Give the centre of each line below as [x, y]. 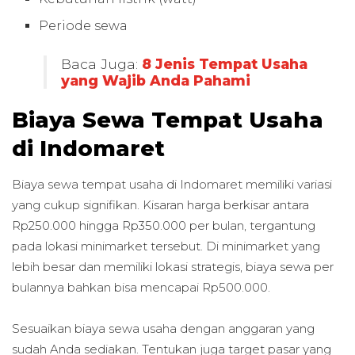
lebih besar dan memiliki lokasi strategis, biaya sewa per [173, 266]
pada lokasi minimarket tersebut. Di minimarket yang [166, 246]
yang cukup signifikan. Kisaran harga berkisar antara [160, 204]
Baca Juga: [101, 63]
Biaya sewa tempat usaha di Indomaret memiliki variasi [172, 184]
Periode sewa [85, 25]
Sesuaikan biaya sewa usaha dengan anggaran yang [163, 328]
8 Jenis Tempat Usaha [224, 63]
